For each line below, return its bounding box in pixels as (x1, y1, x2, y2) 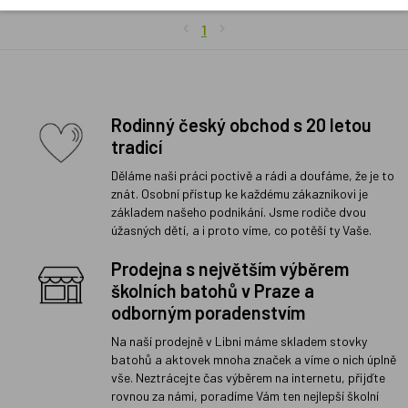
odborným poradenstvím (111, 301, 305, 323)
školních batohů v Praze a (111, 279, 314, 301)
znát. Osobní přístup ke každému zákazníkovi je (111, 185, 368, 201)
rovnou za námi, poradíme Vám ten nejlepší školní (111, 387, 379, 403)
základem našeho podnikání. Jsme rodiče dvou (111, 203, 366, 219)
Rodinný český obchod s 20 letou (111, 113, 372, 136)
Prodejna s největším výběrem (111, 257, 349, 280)
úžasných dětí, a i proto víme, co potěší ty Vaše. (111, 221, 372, 238)
